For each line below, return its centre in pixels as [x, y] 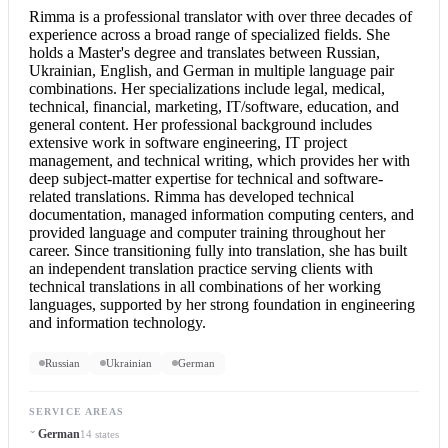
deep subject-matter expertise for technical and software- [206, 178]
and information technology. [117, 322]
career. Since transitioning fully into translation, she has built [218, 250]
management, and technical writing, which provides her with [219, 160]
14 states [99, 435]
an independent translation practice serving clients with [201, 268]
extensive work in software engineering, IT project [188, 142]
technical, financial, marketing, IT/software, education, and [214, 106]
